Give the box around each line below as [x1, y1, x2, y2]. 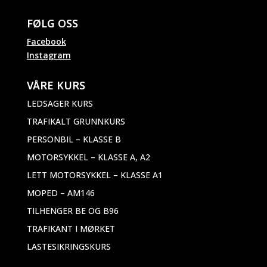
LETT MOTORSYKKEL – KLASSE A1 [26, 169, 163, 181]
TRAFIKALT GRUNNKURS [26, 115, 125, 127]
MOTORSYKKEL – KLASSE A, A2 [26, 151, 150, 163]
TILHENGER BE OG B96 [26, 204, 119, 216]
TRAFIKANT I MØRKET [26, 222, 115, 234]
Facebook [26, 35, 66, 47]
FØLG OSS [26, 15, 78, 30]
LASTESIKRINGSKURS [26, 240, 111, 252]
